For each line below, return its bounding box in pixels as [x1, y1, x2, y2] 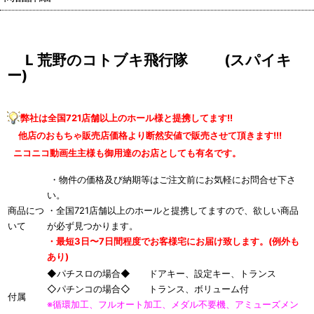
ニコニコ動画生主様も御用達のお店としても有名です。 [7, 147, 241, 159]
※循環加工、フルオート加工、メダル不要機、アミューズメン [47, 299, 299, 310]
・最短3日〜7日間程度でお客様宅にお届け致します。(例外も [47, 235, 299, 247]
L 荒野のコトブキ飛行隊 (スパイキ [7, 51, 292, 69]
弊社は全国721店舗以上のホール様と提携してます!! [20, 112, 233, 124]
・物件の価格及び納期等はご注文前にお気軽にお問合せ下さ [50, 174, 296, 186]
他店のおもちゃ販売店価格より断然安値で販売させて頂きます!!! [18, 130, 282, 142]
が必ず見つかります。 [47, 220, 138, 232]
